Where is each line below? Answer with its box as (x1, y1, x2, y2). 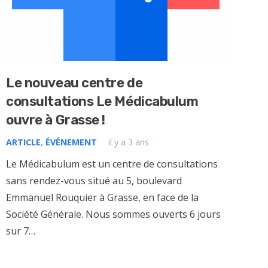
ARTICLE (6, 136, 41, 148)
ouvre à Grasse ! (6, 112, 105, 129)
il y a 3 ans (108, 136, 150, 148)
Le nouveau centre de (6, 75, 143, 92)
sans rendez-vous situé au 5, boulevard (6, 174, 182, 188)
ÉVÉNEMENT (45, 136, 98, 148)
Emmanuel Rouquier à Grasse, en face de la (6, 191, 199, 205)
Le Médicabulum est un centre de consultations (6, 157, 218, 171)
